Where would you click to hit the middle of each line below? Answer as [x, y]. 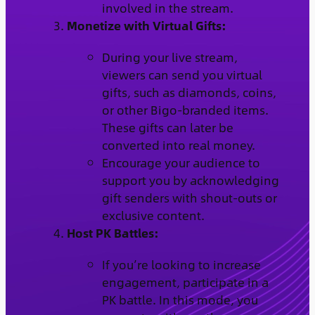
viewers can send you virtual [182, 74]
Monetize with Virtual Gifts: [146, 25]
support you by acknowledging [190, 180]
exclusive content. [153, 215]
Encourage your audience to [181, 162]
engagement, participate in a [185, 282]
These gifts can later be [167, 127]
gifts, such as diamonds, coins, [189, 92]
